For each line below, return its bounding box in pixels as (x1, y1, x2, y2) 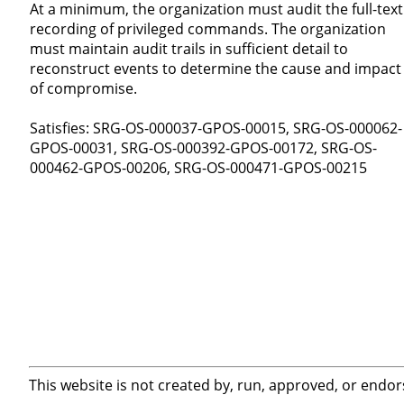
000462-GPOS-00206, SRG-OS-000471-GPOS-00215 (29, 158, 367, 179)
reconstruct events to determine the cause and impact (29, 59, 401, 79)
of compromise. (29, 78, 137, 99)
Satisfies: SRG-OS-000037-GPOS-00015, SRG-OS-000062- (29, 118, 402, 139)
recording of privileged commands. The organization (29, 19, 386, 40)
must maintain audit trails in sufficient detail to (29, 39, 348, 60)
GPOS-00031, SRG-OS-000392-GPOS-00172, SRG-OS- (29, 138, 377, 159)
